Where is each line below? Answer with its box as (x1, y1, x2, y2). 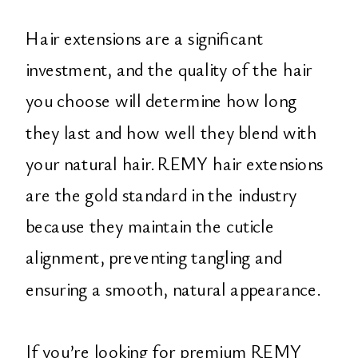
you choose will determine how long (26, 88, 296, 113)
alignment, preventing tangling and (26, 245, 282, 270)
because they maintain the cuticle (26, 213, 274, 238)
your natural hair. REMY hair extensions (26, 150, 324, 176)
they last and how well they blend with (26, 119, 317, 145)
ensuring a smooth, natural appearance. (26, 276, 320, 301)
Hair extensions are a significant (26, 25, 263, 50)
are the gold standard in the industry (26, 181, 296, 207)
